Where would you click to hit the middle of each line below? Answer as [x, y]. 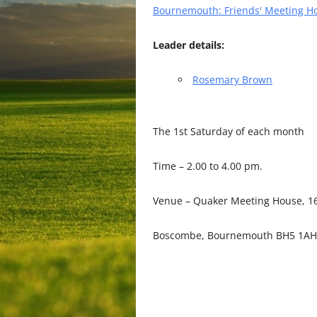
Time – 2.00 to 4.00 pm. [208, 166]
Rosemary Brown [232, 80]
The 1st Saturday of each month [229, 131]
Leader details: [189, 45]
